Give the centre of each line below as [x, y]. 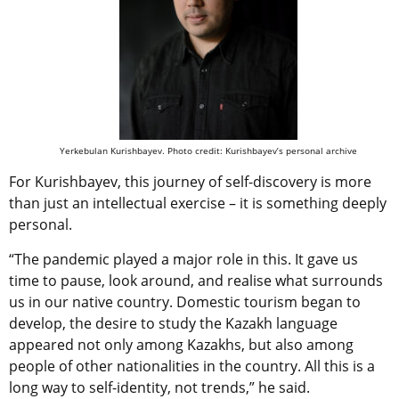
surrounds [347, 281]
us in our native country [89, 302]
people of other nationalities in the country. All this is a [192, 366]
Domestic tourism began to [269, 302]
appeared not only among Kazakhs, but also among [181, 345]
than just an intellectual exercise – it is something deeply [198, 204]
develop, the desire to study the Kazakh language [173, 324]
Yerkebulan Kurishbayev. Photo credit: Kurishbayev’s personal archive [208, 151]
